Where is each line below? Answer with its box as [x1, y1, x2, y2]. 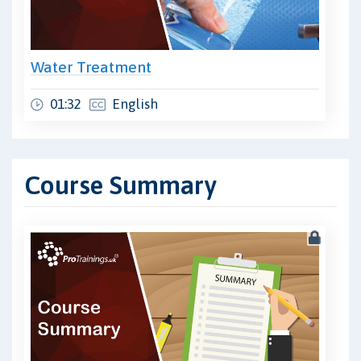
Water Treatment [31, 58, 151, 77]
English [112, 96, 158, 113]
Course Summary [24, 170, 216, 201]
